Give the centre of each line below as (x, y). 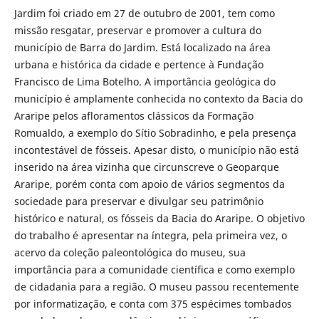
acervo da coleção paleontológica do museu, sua (130, 253)
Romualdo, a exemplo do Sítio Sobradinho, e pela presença (155, 133)
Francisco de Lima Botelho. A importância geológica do (145, 82)
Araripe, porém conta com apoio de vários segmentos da (149, 184)
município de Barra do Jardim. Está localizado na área (142, 48)
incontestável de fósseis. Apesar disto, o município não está (156, 150)
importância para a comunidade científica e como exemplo (154, 270)
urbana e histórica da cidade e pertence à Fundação (138, 65)
